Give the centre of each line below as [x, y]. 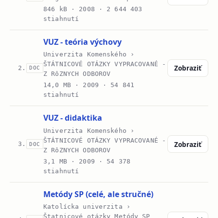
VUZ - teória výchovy [83, 42]
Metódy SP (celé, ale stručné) [99, 194]
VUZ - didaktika [73, 118]
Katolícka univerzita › [87, 206]
